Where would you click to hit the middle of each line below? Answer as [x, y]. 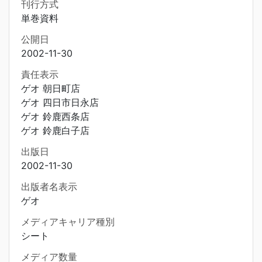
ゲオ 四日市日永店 [60, 102]
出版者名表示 [49, 187]
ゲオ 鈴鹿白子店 [55, 130]
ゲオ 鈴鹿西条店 [55, 116]
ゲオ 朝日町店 [51, 88]
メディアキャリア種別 [68, 222]
